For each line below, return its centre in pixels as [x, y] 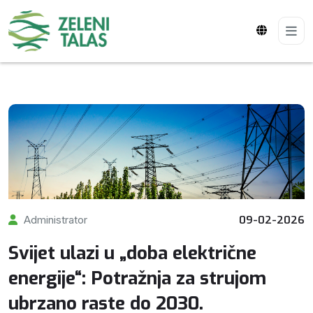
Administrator [54, 220]
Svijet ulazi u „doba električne [132, 254]
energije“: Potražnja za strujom [137, 279]
